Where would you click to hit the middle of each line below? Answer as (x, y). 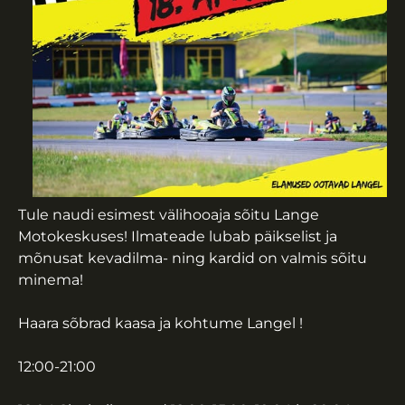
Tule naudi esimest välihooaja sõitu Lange (169, 215)
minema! (51, 280)
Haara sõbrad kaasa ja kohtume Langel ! (160, 323)
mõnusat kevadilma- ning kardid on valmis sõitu (193, 258)
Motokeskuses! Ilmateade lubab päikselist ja (178, 236)
